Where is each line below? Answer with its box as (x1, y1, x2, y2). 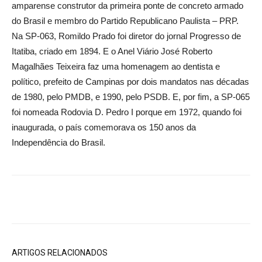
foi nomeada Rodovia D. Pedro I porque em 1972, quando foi (12, 107, 242, 117)
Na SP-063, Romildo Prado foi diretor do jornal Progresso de (12, 31, 241, 41)
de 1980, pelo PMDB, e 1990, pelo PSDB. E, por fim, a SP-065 (12, 92, 250, 102)
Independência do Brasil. (12, 137, 105, 147)
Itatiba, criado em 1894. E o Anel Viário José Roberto (12, 46, 212, 56)
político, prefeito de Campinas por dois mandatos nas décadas (12, 77, 249, 87)
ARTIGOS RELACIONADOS (12, 248, 108, 257)
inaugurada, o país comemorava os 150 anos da (12, 122, 196, 132)
